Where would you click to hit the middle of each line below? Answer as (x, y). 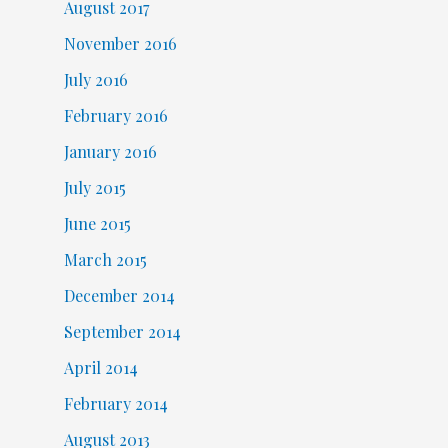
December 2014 (119, 295)
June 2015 (97, 223)
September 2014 (122, 331)
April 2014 (100, 367)
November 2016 (120, 43)
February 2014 (115, 403)
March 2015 (105, 259)
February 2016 (115, 115)
